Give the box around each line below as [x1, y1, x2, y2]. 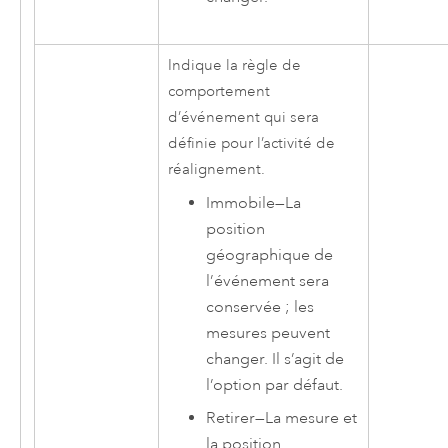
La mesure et [265, 407, 358, 428]
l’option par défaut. [206, 375, 344, 396]
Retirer [206, 407, 256, 428]
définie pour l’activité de [167, 134, 335, 154]
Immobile [206, 193, 276, 214]
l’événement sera [206, 271, 330, 292]
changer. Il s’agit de [206, 349, 345, 370]
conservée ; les [206, 297, 315, 318]
